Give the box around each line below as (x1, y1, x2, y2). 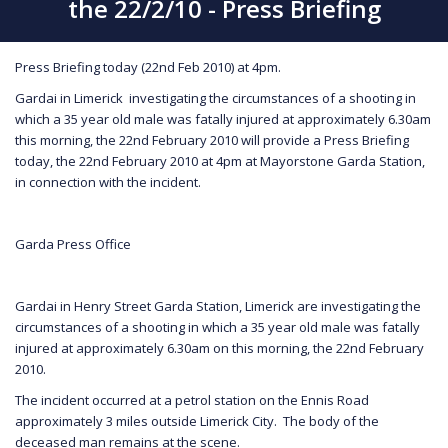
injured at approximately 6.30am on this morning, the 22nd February (15, 338, 424, 357)
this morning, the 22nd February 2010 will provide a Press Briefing (15, 130, 409, 149)
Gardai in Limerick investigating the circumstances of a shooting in (15, 88, 416, 107)
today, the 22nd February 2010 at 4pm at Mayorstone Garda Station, (15, 151, 425, 170)
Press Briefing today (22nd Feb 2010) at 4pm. (15, 57, 281, 76)
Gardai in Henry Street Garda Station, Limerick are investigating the (15, 296, 421, 315)
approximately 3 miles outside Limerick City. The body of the (15, 411, 379, 430)
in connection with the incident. (15, 172, 201, 191)
